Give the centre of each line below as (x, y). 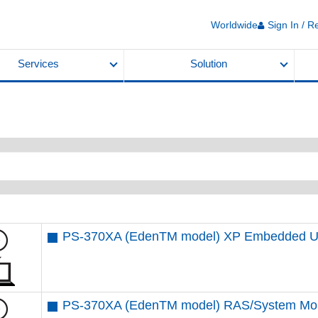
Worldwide (234, 24)
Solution (209, 64)
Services (38, 64)
